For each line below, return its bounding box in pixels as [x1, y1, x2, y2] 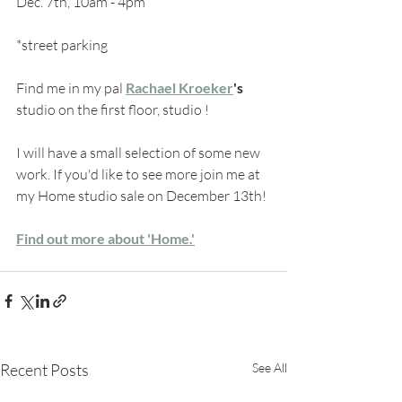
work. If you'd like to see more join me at [16, 164, 263, 183]
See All [252, 359, 287, 375]
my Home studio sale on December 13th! [16, 186, 267, 205]
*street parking [16, 35, 108, 54]
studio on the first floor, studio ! [16, 100, 209, 118]
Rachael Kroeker [126, 78, 233, 96]
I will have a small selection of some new [16, 143, 263, 162]
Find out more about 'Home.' [16, 229, 195, 247]
